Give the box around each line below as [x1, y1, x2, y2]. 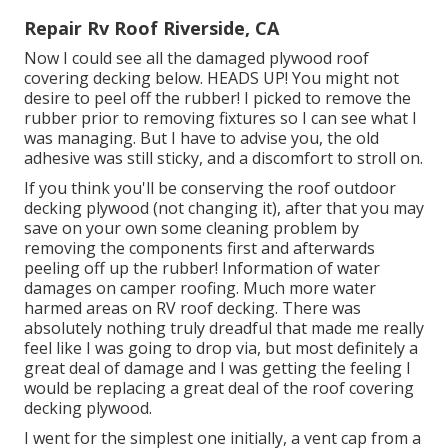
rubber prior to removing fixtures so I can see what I [24, 106, 417, 129]
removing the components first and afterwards [24, 236, 375, 259]
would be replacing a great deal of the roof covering [24, 376, 414, 399]
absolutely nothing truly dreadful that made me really [24, 316, 424, 339]
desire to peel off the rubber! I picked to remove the [24, 86, 411, 109]
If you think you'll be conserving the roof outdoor [24, 176, 396, 199]
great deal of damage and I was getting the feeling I [24, 356, 411, 379]
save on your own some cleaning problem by [24, 216, 359, 239]
